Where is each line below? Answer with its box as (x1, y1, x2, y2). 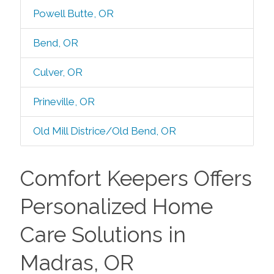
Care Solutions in (20, 222, 186, 247)
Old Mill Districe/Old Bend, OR (32, 125, 176, 137)
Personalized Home (20, 194, 213, 219)
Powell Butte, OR (32, 7, 114, 20)
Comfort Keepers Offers (20, 166, 252, 191)
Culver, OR (32, 66, 83, 78)
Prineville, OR (32, 95, 95, 108)
